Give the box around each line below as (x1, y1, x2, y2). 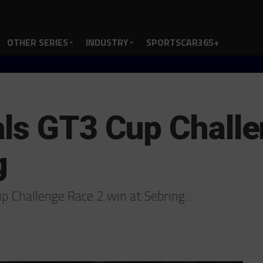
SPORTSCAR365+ (146, 35, 219, 49)
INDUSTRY (86, 35, 129, 49)
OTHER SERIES (7, 35, 68, 49)
